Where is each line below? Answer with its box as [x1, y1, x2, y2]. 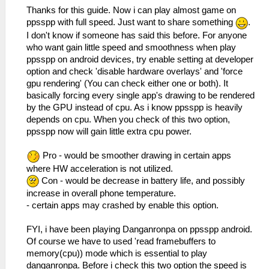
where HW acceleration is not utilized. [26, 163, 173, 174]
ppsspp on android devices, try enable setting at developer [26, 55, 253, 65]
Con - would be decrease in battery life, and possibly [39, 175, 245, 186]
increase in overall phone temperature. [26, 189, 176, 199]
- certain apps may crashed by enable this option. [26, 201, 219, 211]
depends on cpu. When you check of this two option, [26, 115, 230, 125]
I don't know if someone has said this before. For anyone [26, 31, 247, 41]
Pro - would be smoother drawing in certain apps [40, 151, 231, 161]
